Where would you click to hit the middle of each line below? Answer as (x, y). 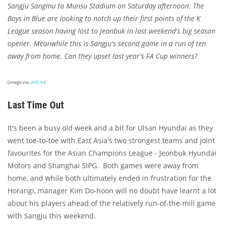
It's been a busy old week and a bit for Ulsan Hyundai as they (110, 128)
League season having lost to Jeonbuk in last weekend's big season (111, 31)
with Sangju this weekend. (52, 216)
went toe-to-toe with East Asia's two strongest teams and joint (111, 141)
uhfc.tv (37, 82)
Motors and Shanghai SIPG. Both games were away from (103, 166)
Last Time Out (36, 105)
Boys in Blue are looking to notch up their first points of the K (104, 19)
